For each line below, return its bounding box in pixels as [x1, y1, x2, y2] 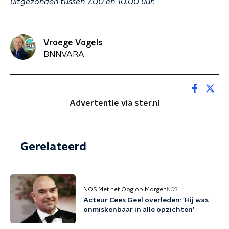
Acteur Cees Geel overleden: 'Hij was [83, 197, 209, 204]
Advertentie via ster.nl [70, 99, 159, 107]
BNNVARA [43, 50, 84, 58]
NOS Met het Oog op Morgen [83, 186, 167, 192]
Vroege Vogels [43, 38, 103, 47]
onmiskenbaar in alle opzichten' [83, 206, 194, 213]
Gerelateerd [20, 141, 86, 152]
